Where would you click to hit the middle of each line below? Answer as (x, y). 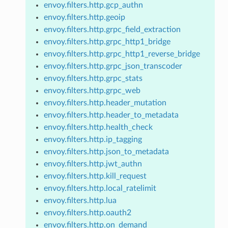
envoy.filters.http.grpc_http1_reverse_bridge (122, 54)
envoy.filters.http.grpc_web (92, 90)
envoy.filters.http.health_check (98, 127)
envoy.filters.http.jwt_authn (93, 164)
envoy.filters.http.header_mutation (105, 103)
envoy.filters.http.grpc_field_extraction (112, 29)
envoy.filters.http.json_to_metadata (106, 151)
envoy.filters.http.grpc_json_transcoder (113, 66)
